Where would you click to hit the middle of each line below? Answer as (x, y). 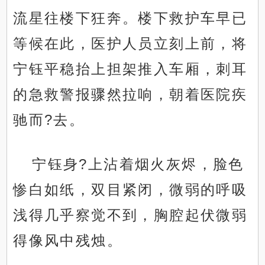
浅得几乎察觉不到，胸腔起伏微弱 (130, 215)
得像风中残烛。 (68, 241)
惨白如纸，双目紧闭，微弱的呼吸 (130, 190)
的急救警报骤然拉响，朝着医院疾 (130, 95)
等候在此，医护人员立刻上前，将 (130, 44)
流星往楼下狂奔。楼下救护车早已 (130, 18)
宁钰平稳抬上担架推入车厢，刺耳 (130, 69)
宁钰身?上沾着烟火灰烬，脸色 (138, 164)
